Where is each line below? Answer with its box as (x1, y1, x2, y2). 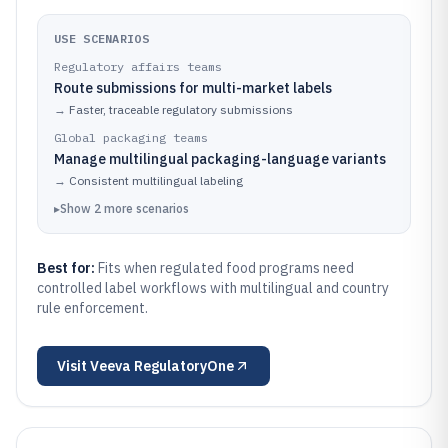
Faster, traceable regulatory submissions (69, 102, 293, 117)
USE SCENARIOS (54, 31, 149, 46)
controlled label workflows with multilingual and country (37, 279, 389, 297)
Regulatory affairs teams (54, 59, 222, 74)
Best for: (37, 259, 98, 277)
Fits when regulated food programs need (98, 259, 354, 277)
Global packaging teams (54, 130, 208, 145)
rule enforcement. (37, 299, 148, 317)
